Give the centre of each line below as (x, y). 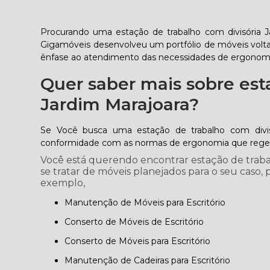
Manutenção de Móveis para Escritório (149, 202)
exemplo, (63, 183)
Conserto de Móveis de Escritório (137, 222)
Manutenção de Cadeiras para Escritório (152, 260)
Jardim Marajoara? (120, 104)
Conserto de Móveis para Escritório (141, 241)
